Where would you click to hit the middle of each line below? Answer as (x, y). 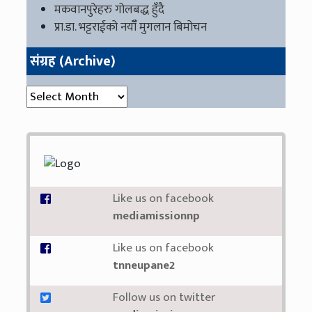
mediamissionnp (156, 216)
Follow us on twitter (164, 297)
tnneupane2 (143, 265)
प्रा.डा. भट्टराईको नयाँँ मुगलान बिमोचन (131, 27)
